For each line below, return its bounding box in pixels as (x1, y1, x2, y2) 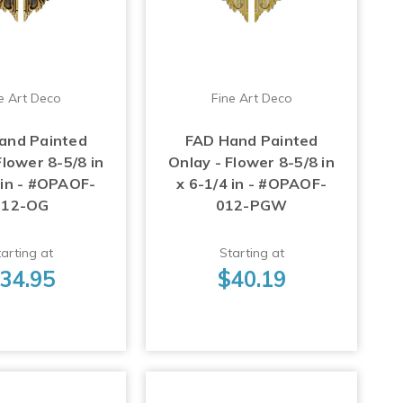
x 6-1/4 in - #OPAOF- (176, 175, 327, 193)
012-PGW (215, 196, 288, 215)
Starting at (219, 245, 284, 262)
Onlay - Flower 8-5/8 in (168, 153, 335, 172)
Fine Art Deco (210, 90, 292, 107)
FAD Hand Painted (184, 131, 318, 150)
